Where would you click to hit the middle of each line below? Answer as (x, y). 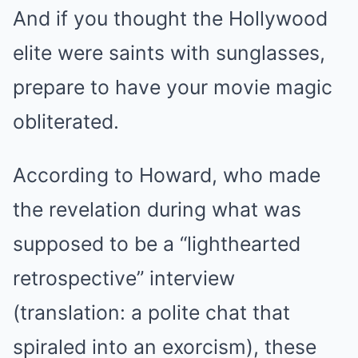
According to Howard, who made (167, 175)
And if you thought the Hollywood (170, 19)
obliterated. (66, 122)
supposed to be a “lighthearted (157, 244)
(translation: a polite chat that (151, 313)
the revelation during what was (157, 210)
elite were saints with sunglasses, (169, 53)
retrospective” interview (124, 278)
